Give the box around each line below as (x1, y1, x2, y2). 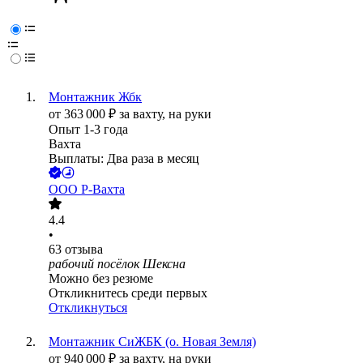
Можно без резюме (49, 271, 153, 286)
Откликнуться (49, 301, 127, 315)
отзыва (65, 242, 103, 257)
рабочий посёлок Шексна (49, 257, 186, 271)
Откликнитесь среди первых (49, 286, 207, 301)
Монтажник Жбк (49, 90, 142, 105)
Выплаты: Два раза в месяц (49, 152, 199, 166)
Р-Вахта (81, 182, 125, 197)
